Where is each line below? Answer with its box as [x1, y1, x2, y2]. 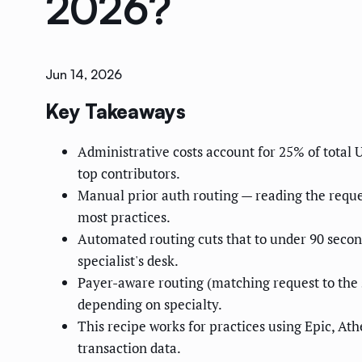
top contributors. [78, 164, 180, 183]
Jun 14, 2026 [45, 66, 122, 83]
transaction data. [78, 339, 181, 358]
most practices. [78, 208, 170, 227]
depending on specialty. [78, 295, 222, 314]
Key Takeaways [45, 99, 186, 124]
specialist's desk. [78, 251, 179, 271]
